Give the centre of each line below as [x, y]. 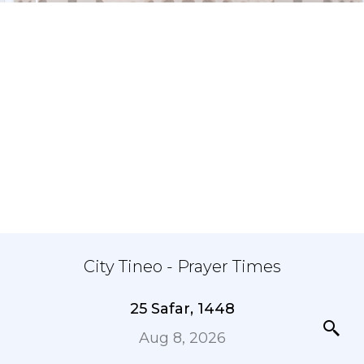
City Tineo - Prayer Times [182, 266]
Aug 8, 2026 [182, 338]
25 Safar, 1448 [182, 309]
